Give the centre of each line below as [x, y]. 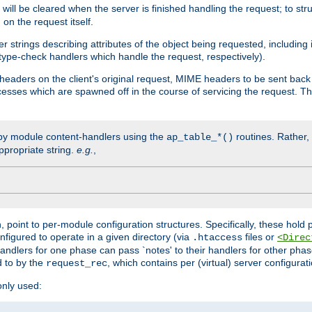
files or [260, 236]
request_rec [77, 263]
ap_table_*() [200, 137]
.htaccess [217, 237]
